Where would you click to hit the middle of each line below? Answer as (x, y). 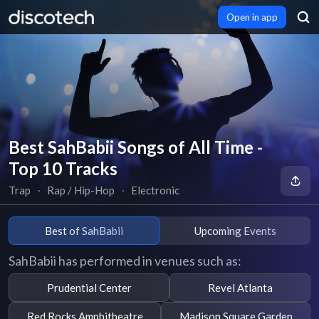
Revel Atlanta (240, 287)
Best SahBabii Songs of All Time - (136, 147)
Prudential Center (89, 287)
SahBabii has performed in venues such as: (125, 261)
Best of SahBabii (84, 230)
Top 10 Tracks (63, 168)
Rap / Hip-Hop (81, 190)
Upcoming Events (235, 230)
